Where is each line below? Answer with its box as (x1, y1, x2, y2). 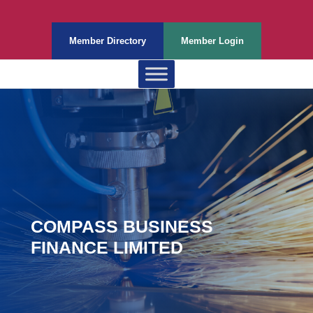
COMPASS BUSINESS (31, 217, 213, 236)
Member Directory (69, 36, 146, 46)
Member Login (181, 36, 244, 46)
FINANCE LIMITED (31, 238, 183, 257)
